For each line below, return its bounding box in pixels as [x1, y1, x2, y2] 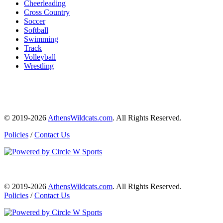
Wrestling [24, 61, 54, 70]
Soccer [24, 16, 45, 25]
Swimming [24, 34, 58, 43]
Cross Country [24, 7, 70, 16]
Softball [24, 25, 48, 34]
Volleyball [24, 52, 56, 61]
